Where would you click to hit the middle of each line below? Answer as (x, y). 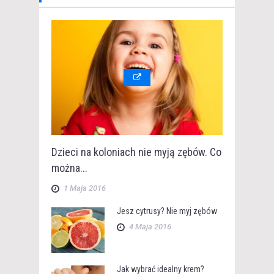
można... (69, 168)
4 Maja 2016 (150, 227)
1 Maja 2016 (85, 188)
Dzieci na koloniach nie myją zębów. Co (136, 152)
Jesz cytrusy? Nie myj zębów (167, 211)
